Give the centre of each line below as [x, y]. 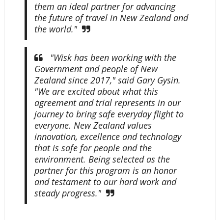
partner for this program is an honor [105, 170]
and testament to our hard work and [105, 181]
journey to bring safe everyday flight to [109, 114]
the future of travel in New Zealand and [111, 17]
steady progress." [68, 193]
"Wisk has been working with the [112, 57]
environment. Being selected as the [102, 159]
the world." [55, 29]
